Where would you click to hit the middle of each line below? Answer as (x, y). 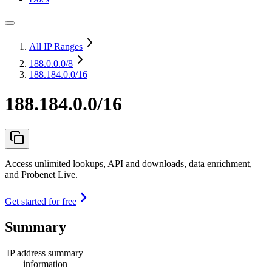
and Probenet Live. (41, 174)
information (45, 263)
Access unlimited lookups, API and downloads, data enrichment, (128, 163)
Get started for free (41, 201)
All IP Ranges (56, 46)
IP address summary (45, 253)
